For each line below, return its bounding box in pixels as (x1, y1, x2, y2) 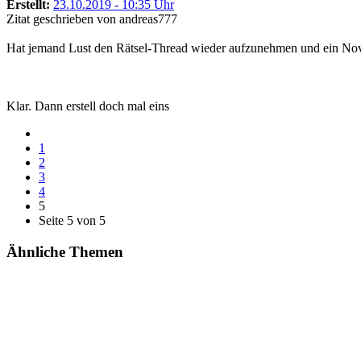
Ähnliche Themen (6, 243, 123, 260)
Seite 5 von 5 (39, 214, 106, 227)
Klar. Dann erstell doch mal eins (6, 99, 169, 113)
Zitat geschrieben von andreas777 (6, 12, 177, 26)
